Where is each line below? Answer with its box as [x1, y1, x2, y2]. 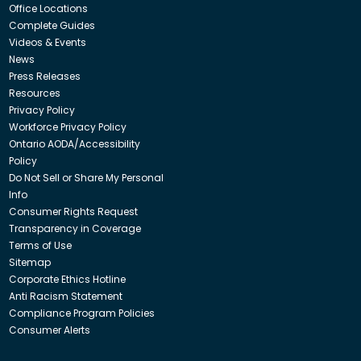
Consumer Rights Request [8, 204, 138, 218]
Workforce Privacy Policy [8, 119, 127, 134]
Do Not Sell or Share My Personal [8, 170, 164, 185]
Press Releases [8, 68, 81, 83]
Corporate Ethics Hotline [8, 272, 126, 286]
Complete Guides [8, 18, 95, 32]
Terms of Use [8, 238, 72, 252]
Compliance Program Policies [8, 305, 155, 320]
